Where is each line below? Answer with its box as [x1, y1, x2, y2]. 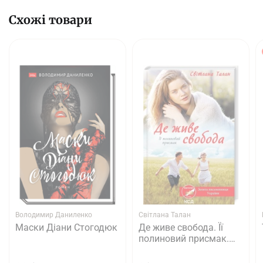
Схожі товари [9, 12, 92, 28]
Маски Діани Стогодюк [15, 222, 117, 234]
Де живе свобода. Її [139, 222, 223, 234]
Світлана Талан [139, 211, 191, 220]
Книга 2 [139, 244, 172, 256]
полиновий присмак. [139, 233, 229, 245]
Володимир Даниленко [15, 211, 92, 220]
